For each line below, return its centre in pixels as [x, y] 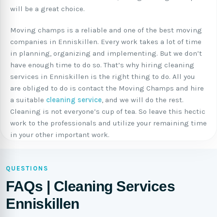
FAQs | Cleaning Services [90, 186]
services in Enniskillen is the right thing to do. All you [103, 77]
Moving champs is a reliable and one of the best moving [106, 30]
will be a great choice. [47, 9]
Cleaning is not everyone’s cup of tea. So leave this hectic [108, 111]
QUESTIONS [27, 168]
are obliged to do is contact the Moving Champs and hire [107, 88]
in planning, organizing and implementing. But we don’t [106, 53]
